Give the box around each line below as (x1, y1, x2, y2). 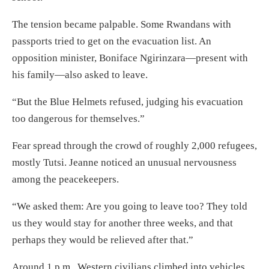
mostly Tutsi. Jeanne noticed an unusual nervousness (12, 156, 237, 168)
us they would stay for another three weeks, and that (12, 217, 233, 229)
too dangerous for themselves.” (12, 112, 145, 124)
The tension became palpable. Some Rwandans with (12, 18, 231, 30)
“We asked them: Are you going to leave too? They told (12, 200, 247, 212)
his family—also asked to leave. (12, 68, 148, 80)
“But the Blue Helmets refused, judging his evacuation (12, 95, 243, 107)
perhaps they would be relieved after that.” (12, 234, 193, 246)
